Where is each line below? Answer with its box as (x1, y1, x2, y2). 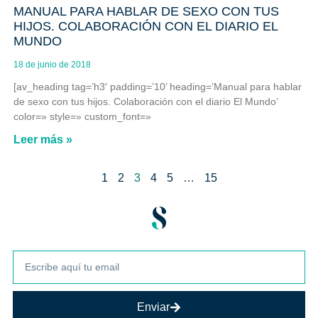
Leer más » (13, 133, 72, 146)
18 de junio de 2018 (13, 59, 91, 70)
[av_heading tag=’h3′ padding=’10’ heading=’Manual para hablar (13, 80, 302, 92)
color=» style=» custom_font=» (13, 110, 151, 122)
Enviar (137, 301, 170, 314)
